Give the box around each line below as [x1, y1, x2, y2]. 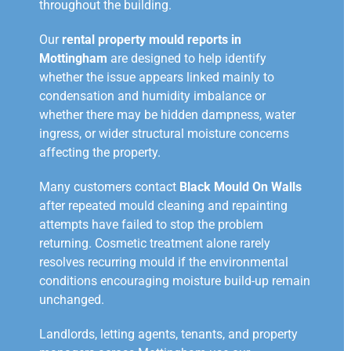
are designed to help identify [107, 51, 266, 67]
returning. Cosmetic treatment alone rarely [39, 236, 270, 251]
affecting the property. [39, 145, 161, 161]
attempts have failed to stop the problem [39, 217, 263, 233]
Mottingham [39, 51, 107, 67]
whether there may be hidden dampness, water [39, 107, 295, 123]
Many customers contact [39, 179, 179, 195]
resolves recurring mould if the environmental [39, 255, 288, 270]
